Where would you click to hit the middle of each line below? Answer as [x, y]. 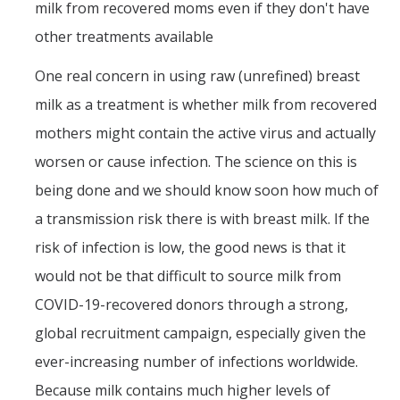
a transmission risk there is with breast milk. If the [202, 218]
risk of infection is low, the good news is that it [190, 247]
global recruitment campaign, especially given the [200, 333]
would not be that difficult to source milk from [188, 275]
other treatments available [124, 36]
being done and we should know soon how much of [207, 190]
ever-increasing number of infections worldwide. [196, 361]
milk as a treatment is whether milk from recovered [206, 104]
